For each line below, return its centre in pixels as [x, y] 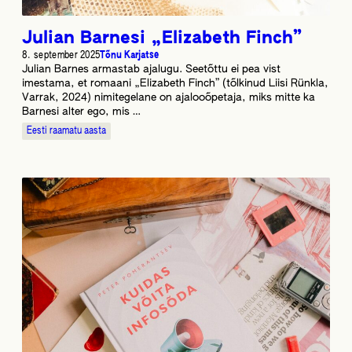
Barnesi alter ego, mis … [81, 112]
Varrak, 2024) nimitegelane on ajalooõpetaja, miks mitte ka [169, 97]
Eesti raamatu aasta [66, 130]
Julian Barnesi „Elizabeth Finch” [162, 38]
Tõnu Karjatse [130, 55]
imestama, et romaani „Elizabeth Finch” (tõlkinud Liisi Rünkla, [175, 83]
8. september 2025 [61, 55]
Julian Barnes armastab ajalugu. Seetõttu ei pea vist [151, 69]
